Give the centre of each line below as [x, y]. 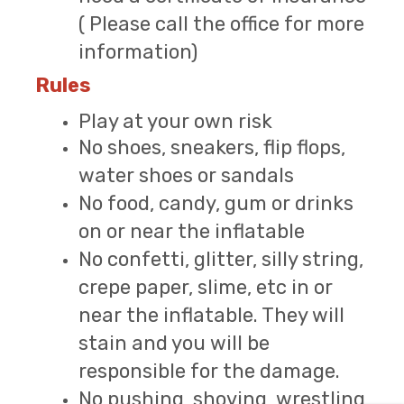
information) [138, 52]
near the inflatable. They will [211, 316]
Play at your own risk [175, 122]
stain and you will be [174, 344]
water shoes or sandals [186, 176]
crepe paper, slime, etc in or [206, 288]
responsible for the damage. [209, 372]
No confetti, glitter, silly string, [221, 260]
